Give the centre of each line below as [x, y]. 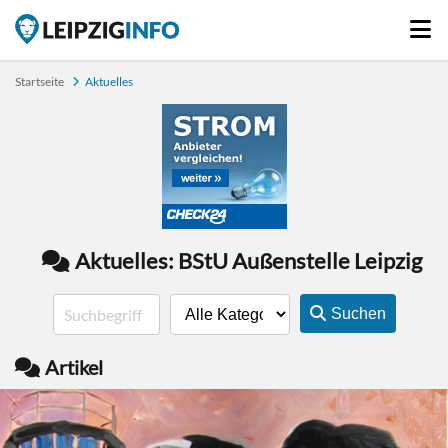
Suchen [358, 313]
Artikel [74, 367]
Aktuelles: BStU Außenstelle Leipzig [248, 260]
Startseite [39, 81]
